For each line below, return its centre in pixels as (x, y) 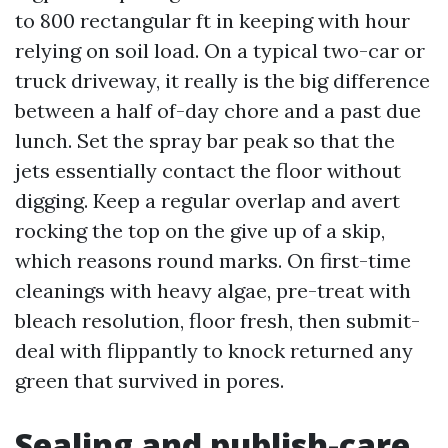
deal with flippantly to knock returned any (214, 350)
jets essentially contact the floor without (208, 170)
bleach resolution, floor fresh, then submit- (217, 320)
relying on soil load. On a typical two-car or (220, 50)
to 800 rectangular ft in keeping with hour (212, 20)
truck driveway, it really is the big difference (222, 80)
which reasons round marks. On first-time (213, 260)
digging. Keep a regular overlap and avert (207, 200)
